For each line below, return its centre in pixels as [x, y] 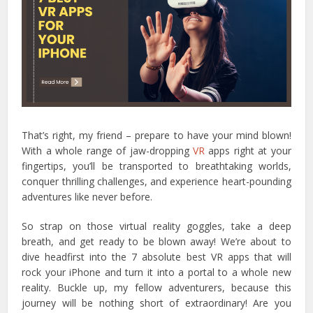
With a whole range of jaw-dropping [107, 150]
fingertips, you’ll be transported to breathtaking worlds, [156, 166]
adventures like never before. [87, 196]
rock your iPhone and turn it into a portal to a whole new [156, 272]
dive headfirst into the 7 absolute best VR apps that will [156, 256]
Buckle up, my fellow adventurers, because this [174, 287]
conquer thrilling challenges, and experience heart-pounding [156, 181]
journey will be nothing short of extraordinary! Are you [156, 303]
